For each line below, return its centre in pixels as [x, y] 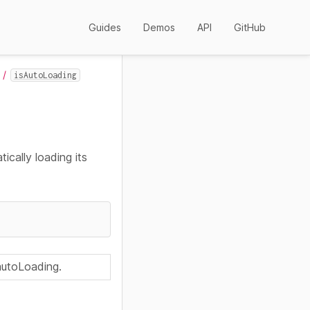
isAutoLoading [45, 75]
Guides [105, 27]
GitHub [250, 27]
